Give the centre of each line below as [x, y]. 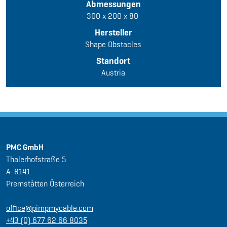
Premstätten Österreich [45, 183]
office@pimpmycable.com [50, 208]
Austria [113, 73]
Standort [113, 61]
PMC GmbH [25, 147]
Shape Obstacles [113, 45]
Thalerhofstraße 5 [36, 159]
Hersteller [113, 32]
